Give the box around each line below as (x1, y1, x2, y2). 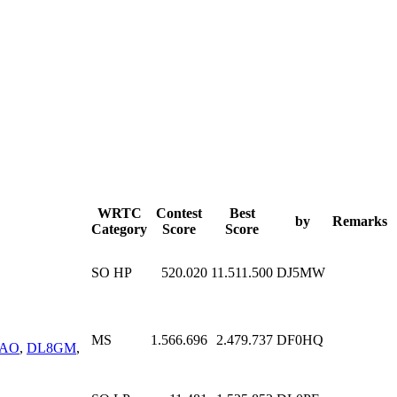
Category (91, 221, 147, 237)
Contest (156, 205, 202, 221)
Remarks (332, 213, 387, 229)
